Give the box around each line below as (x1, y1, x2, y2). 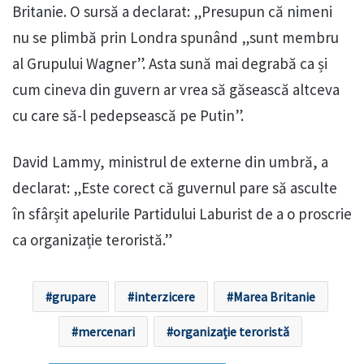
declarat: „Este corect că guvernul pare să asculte (12, 178, 337, 198)
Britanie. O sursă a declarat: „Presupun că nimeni (12, 2, 332, 22)
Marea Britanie (232, 288, 315, 305)
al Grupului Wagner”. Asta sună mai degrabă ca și (12, 54, 327, 74)
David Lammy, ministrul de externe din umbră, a (12, 152, 328, 172)
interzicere (133, 288, 195, 305)
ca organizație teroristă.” (12, 230, 172, 250)
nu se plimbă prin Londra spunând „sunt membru (12, 28, 339, 48)
